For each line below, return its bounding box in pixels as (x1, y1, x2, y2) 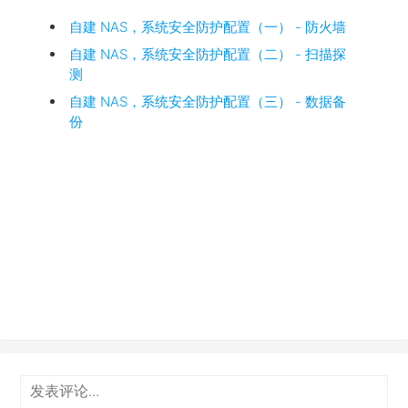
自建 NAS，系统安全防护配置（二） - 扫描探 (69, 46, 346, 63)
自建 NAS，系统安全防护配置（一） (69, 18, 295, 36)
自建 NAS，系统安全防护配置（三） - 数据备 (69, 93, 346, 110)
